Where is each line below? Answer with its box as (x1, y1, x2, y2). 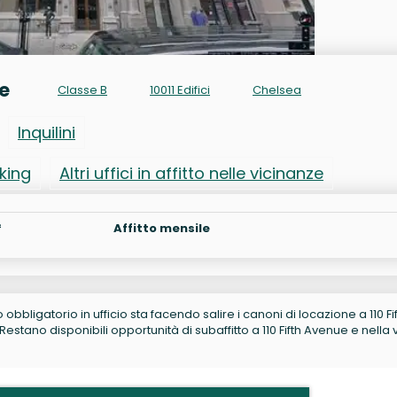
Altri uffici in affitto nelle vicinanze (59, 161, 323, 184)
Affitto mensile (113, 219, 210, 237)
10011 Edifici (150, 81, 210, 98)
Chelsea (253, 81, 301, 98)
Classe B (58, 81, 107, 98)
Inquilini (18, 121, 75, 144)
